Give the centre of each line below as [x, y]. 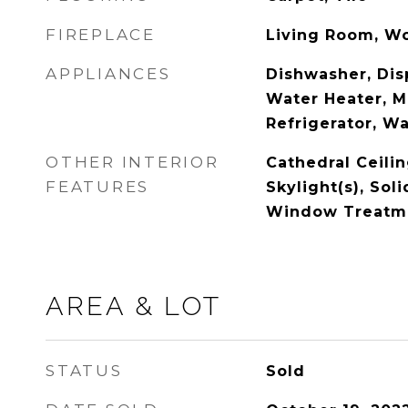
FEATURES [97, 187]
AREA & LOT [133, 306]
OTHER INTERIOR [133, 162]
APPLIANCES [108, 74]
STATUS [84, 371]
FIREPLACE [101, 35]
